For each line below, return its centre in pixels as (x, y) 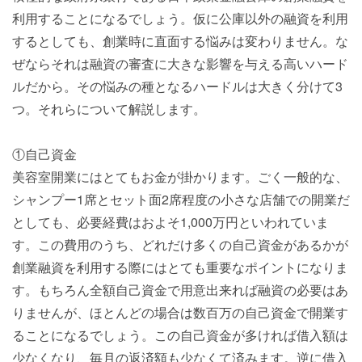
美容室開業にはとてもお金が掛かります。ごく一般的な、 (180, 177)
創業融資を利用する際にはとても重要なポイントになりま (180, 267)
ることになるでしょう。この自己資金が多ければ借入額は (180, 335)
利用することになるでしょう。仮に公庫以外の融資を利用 (180, 18)
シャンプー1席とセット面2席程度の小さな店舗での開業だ (181, 199)
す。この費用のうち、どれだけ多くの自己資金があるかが (180, 244)
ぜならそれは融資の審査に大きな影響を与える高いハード (180, 63)
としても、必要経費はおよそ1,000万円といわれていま (170, 222)
